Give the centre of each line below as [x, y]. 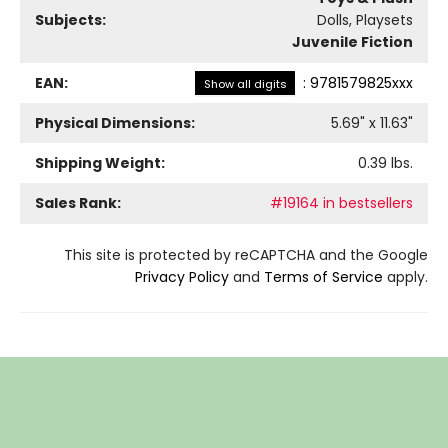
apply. [405, 277]
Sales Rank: [78, 203]
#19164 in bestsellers [341, 203]
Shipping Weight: [100, 163]
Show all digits [245, 84]
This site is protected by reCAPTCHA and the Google [246, 255]
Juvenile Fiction [352, 42]
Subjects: [70, 20]
